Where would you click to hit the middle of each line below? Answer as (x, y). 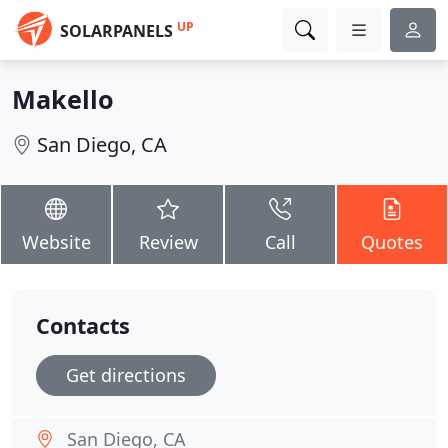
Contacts (83, 325)
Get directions (126, 375)
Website (56, 242)
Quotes (392, 242)
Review (168, 242)
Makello (63, 99)
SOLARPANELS (116, 31)
